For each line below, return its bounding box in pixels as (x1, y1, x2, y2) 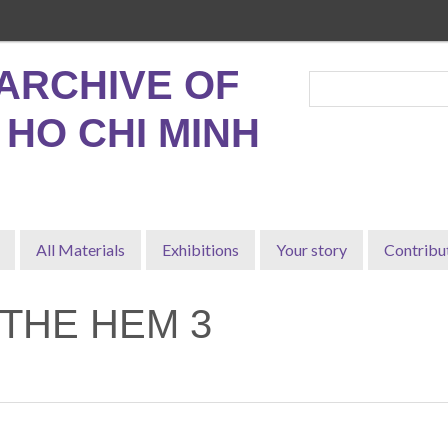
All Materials (36, 240, 125, 259)
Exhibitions (162, 240, 239, 259)
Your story (276, 240, 347, 259)
